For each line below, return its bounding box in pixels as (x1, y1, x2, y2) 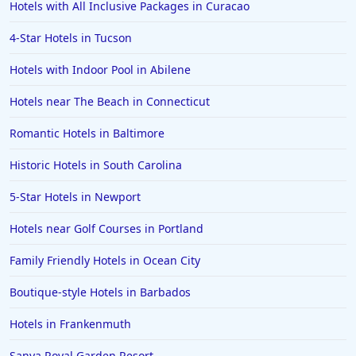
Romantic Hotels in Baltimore (10, 126, 164, 141)
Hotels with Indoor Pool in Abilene (10, 62, 191, 78)
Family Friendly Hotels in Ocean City (10, 253, 200, 269)
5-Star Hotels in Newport (10, 189, 141, 205)
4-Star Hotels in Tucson (10, 30, 132, 46)
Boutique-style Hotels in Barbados (10, 284, 191, 300)
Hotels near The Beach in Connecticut (10, 94, 210, 110)
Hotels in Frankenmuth (10, 316, 131, 332)
